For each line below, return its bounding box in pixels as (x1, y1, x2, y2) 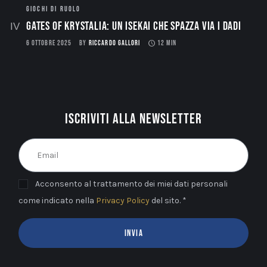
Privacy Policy (96, 195, 150, 206)
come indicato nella (18, 195, 97, 206)
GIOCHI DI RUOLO (26, 5, 81, 14)
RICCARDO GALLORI (89, 39, 141, 48)
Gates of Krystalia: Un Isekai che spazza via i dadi (26, 19, 241, 34)
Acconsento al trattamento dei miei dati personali (35, 179, 228, 190)
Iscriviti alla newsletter (65, 110, 202, 128)
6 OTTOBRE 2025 (26, 39, 72, 48)
